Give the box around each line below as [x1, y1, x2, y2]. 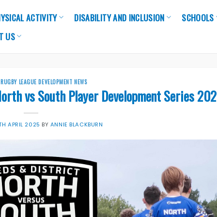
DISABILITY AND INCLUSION [74, 11, 165, 24]
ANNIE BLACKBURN [50, 120, 103, 128]
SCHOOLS [182, 11, 214, 24]
